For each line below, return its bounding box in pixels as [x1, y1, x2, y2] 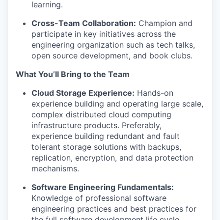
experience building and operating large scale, [31, 99, 203, 109]
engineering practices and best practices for [31, 204, 196, 214]
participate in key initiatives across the [31, 29, 176, 39]
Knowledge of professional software [31, 193, 166, 203]
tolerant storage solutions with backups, [31, 142, 181, 152]
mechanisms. [31, 164, 79, 173]
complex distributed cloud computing [31, 110, 171, 119]
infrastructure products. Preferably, [31, 120, 162, 130]
